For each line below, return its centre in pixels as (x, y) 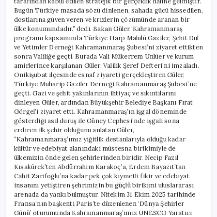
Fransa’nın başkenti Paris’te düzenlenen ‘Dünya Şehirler (99, 203)
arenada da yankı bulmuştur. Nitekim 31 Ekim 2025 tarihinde (105, 194)
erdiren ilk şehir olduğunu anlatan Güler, (74, 130)
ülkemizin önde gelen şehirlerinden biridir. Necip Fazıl (96, 157)
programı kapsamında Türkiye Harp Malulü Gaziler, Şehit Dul (107, 38)
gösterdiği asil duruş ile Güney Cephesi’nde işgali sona (97, 121)
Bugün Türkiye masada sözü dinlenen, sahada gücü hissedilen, (108, 10)
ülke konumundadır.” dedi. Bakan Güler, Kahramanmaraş (99, 29)
